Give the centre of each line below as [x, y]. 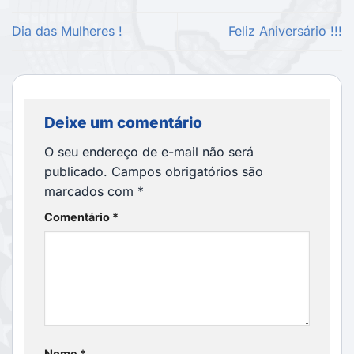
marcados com [91, 191]
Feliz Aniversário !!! [285, 31]
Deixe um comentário [125, 123]
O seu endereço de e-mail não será [149, 151]
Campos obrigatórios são [187, 171]
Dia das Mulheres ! [67, 31]
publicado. [76, 171]
